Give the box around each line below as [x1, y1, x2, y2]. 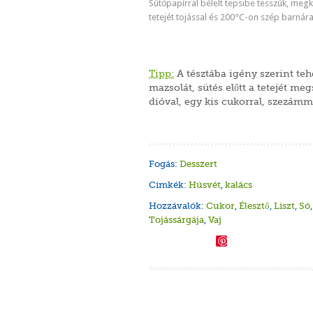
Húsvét [189, 180, 221, 190]
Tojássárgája [149, 214, 204, 225]
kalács [225, 180, 252, 190]
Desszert [180, 159, 217, 169]
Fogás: [149, 159, 180, 169]
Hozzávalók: [149, 201, 206, 211]
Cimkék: [149, 180, 189, 190]
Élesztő [239, 201, 270, 211]
